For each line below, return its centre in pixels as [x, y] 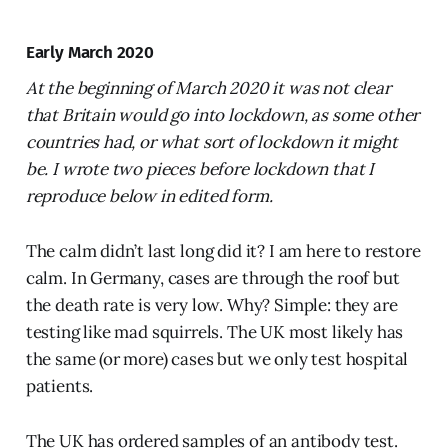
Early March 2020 [89, 52]
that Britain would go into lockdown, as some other [222, 114]
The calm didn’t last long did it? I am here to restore [223, 250]
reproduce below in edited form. [149, 195]
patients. [59, 385]
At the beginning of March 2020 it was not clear [208, 87]
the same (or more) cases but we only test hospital [217, 358]
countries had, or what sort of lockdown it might [211, 141]
